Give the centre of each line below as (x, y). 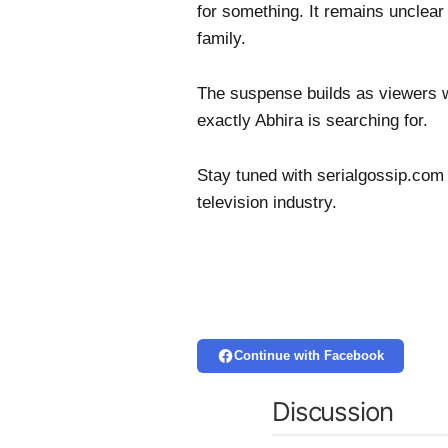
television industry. (267, 203)
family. (221, 38)
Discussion (332, 412)
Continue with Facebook (308, 356)
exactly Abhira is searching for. (312, 121)
